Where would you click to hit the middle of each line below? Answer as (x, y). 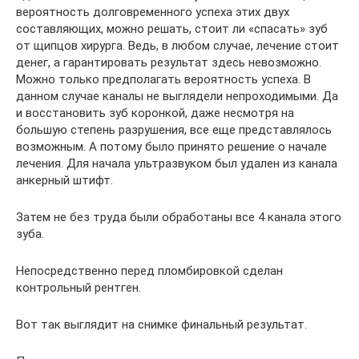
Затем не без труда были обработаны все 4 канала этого (179, 217)
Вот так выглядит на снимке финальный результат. (161, 325)
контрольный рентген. (79, 288)
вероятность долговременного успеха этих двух (153, 12)
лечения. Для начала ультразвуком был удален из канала (177, 163)
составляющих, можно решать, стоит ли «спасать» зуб (172, 29)
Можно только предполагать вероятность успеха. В (163, 79)
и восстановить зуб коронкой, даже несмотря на (155, 113)
